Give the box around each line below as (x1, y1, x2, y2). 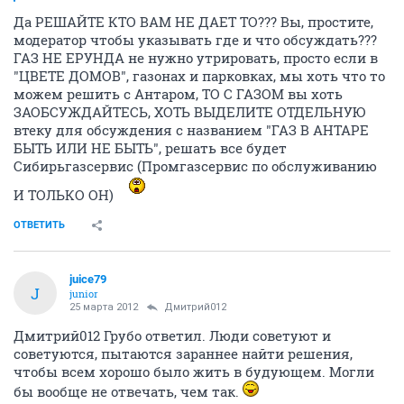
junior (69, 287, 98, 300)
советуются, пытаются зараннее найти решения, (14, 344, 353, 363)
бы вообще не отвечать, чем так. (14, 382, 243, 400)
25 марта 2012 (69, 301, 138, 313)
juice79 (69, 272, 106, 286)
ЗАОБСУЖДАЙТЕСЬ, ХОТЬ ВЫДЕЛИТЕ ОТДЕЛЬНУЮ (14, 103, 366, 121)
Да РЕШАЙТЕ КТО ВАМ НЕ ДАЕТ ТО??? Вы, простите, (14, 13, 373, 31)
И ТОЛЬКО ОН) (14, 186, 117, 204)
